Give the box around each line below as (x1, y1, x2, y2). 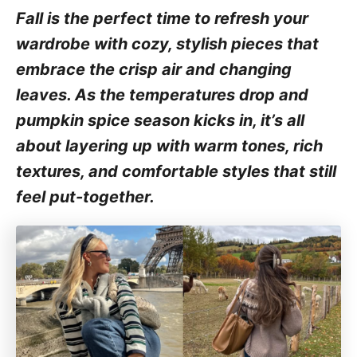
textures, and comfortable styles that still (16, 162, 336, 181)
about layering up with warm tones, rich (16, 136, 323, 155)
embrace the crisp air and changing (16, 60, 292, 79)
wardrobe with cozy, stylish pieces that (16, 34, 319, 53)
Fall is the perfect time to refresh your (16, 9, 308, 28)
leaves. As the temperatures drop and (16, 85, 308, 104)
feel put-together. (16, 187, 155, 206)
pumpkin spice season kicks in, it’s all (16, 111, 304, 130)
